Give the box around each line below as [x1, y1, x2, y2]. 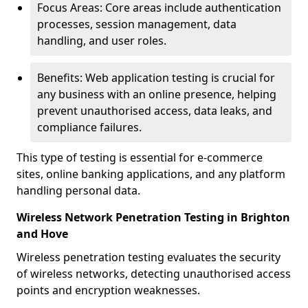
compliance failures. [37, 120, 142, 135]
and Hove [16, 226, 68, 241]
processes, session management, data [37, 16, 236, 32]
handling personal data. [16, 183, 140, 198]
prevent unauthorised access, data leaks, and [37, 103, 272, 118]
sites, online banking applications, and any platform [16, 166, 285, 181]
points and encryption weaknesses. [16, 283, 200, 298]
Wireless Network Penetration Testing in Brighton [16, 210, 290, 225]
